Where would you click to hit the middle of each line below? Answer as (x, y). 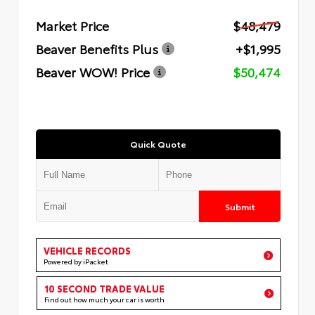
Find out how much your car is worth (104, 299)
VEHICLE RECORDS (87, 250)
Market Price (72, 25)
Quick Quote (158, 143)
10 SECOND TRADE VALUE (104, 288)
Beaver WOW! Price (93, 71)
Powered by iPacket (76, 261)
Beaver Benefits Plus (97, 48)
